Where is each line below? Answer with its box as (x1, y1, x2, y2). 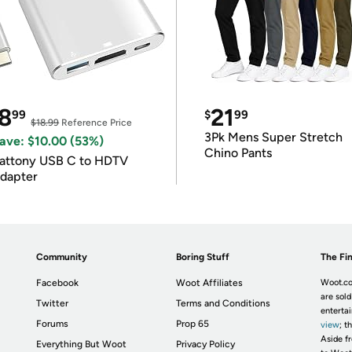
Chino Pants (203, 145, 272, 160)
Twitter (36, 298, 69, 309)
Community (36, 251, 88, 262)
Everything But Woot (36, 339, 127, 350)
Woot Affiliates (176, 277, 244, 288)
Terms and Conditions (176, 298, 271, 309)
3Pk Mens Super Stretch (203, 130, 343, 145)
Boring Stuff (176, 251, 230, 262)
